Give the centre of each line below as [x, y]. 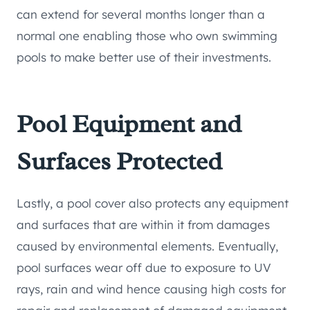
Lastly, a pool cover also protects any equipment [153, 203]
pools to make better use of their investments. [144, 57]
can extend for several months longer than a [141, 15]
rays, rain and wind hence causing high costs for [151, 289]
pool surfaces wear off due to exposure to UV [144, 268]
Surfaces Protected [119, 162]
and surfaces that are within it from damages [143, 225]
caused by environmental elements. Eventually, [147, 246]
